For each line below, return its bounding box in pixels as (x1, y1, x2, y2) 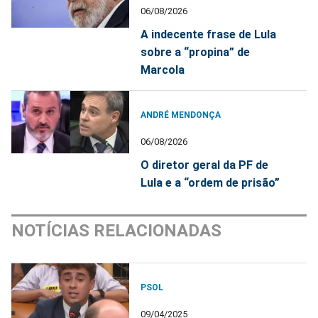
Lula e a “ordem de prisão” (141, 176, 280, 190)
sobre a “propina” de (141, 45, 251, 60)
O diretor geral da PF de (141, 158, 269, 172)
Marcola (141, 63, 185, 77)
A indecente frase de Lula (141, 28, 277, 42)
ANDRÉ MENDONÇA (141, 110, 221, 121)
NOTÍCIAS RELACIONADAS (11, 221, 221, 241)
